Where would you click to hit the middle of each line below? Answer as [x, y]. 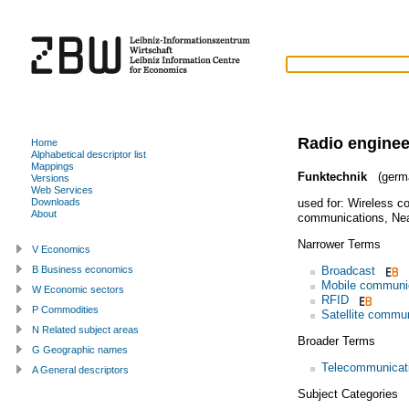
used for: [322, 203]
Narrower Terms [339, 244]
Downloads [56, 201]
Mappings [52, 166]
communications [341, 217]
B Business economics [83, 269]
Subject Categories [347, 393]
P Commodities [65, 309]
